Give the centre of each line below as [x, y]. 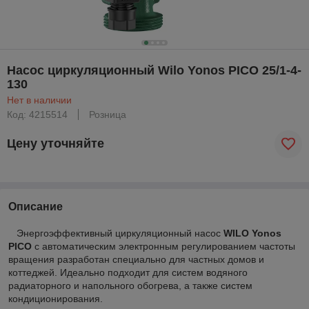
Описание [36, 206]
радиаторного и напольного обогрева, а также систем [130, 285]
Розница [108, 114]
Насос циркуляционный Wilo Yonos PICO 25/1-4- [154, 70]
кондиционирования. [56, 298]
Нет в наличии [39, 100]
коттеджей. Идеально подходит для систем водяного [128, 272]
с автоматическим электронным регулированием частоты [163, 246]
